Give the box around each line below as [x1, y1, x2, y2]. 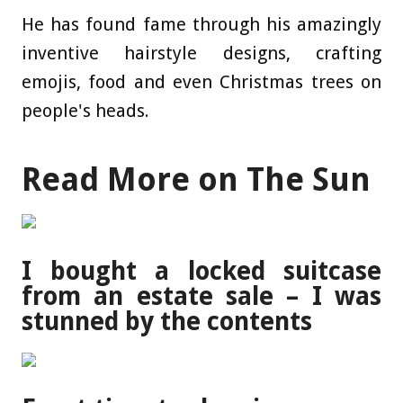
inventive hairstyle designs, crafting [22, 42, 381, 65]
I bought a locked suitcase [22, 255, 381, 286]
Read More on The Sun [22, 160, 371, 200]
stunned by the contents [22, 306, 312, 336]
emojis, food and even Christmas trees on [22, 71, 381, 94]
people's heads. [22, 100, 149, 122]
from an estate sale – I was [22, 281, 381, 311]
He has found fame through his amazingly [22, 13, 381, 36]
